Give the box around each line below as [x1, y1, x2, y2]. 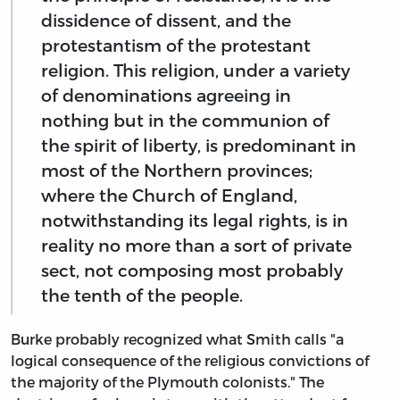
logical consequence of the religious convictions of [11, 351, 369, 369]
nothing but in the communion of [41, 110, 329, 131]
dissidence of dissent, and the [41, 10, 291, 31]
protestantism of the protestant [41, 35, 311, 56]
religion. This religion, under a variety [41, 60, 350, 81]
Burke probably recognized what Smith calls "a [11, 329, 344, 347]
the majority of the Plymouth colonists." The [11, 372, 324, 390]
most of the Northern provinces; [41, 160, 312, 181]
